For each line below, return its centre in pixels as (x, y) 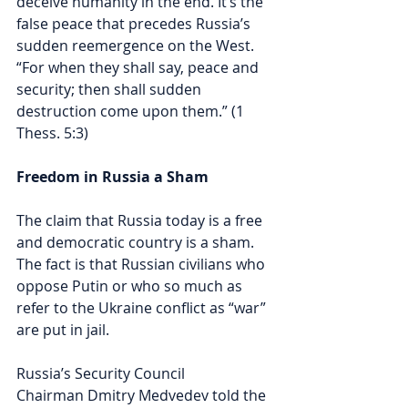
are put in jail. (65, 329)
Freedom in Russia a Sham (112, 176)
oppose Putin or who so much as (131, 286)
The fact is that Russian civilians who (143, 264)
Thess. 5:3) (52, 133)
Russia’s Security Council (102, 373)
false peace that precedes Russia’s (135, 23)
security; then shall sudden (111, 89)
